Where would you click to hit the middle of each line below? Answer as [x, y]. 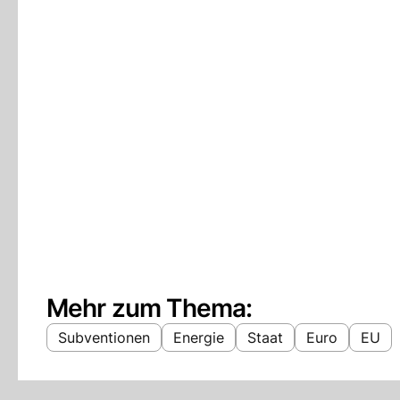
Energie [199, 337]
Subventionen [104, 337]
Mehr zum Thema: [150, 308]
